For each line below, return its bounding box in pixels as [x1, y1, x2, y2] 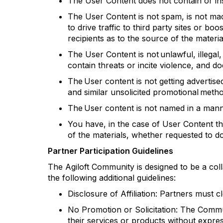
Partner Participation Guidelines [48, 146, 173, 156]
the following [48, 173, 99, 183]
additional [99, 173, 134, 183]
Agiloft [65, 162, 89, 172]
